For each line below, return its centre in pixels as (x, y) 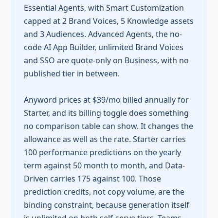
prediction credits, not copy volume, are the (104, 192)
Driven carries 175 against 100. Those (92, 179)
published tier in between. (72, 73)
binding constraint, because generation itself (107, 205)
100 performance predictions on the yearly (102, 152)
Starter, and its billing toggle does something (106, 113)
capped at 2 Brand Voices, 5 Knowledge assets (109, 21)
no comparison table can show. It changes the (109, 126)
